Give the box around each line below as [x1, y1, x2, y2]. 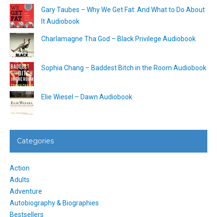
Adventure [10, 187, 42, 195]
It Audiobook [41, 17, 79, 25]
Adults [10, 175, 30, 184]
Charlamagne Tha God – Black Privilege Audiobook [41, 34, 196, 43]
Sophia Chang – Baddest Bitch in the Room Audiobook [41, 63, 206, 72]
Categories [17, 136, 54, 145]
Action [10, 164, 30, 172]
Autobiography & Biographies [10, 199, 99, 207]
